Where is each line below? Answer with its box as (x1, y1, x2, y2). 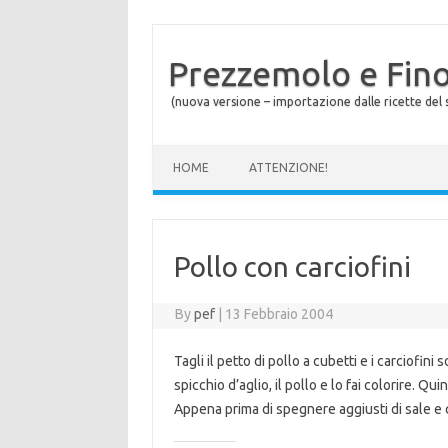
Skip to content (153, 144, 247, 160)
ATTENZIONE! (249, 161, 328, 174)
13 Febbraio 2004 (225, 306, 334, 322)
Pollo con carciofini (173, 251, 411, 282)
